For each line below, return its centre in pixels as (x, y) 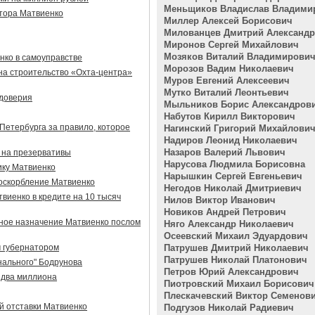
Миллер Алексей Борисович (228, 21)
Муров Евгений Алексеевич (227, 81)
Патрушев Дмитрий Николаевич (236, 248)
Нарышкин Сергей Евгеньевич (233, 176)
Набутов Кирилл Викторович (230, 116)
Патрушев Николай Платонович (236, 260)
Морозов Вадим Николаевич (229, 69)
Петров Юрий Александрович (231, 272)
